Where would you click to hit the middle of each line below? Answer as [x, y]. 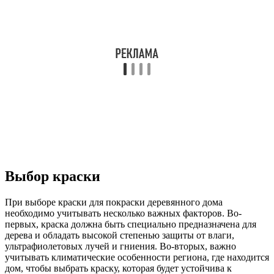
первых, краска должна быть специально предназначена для [131, 224]
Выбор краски [53, 176]
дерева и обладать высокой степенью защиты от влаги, [120, 235]
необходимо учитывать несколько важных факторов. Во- [123, 213]
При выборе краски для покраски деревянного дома [114, 202]
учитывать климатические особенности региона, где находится [137, 257]
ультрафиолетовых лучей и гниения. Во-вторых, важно [120, 246]
